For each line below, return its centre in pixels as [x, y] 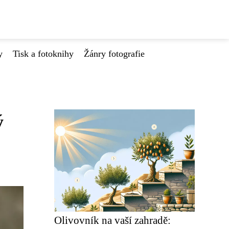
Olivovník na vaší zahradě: [112, 220]
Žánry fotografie [114, 54]
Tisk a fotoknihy [43, 54]
